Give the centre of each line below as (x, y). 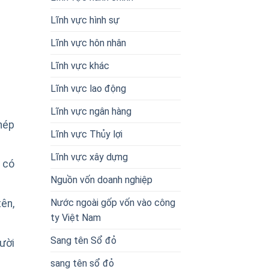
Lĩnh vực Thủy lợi (86, 134)
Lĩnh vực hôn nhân (88, 43)
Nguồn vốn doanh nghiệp (101, 180)
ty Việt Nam (75, 217)
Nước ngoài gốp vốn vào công (113, 202)
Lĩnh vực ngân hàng (91, 111)
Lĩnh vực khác (80, 65)
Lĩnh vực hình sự (85, 20)
